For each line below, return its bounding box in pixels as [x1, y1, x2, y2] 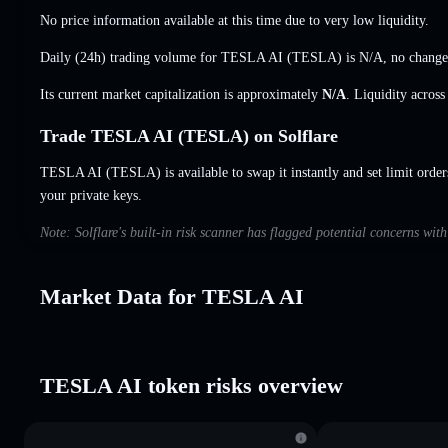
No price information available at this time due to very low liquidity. [40, 12, 429, 28]
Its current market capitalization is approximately [40, 86, 322, 102]
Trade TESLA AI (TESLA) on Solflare [40, 125, 338, 146]
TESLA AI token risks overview [40, 372, 343, 398]
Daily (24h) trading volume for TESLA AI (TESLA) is [40, 49, 359, 65]
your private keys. [40, 187, 142, 203]
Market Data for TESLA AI [40, 283, 304, 309]
